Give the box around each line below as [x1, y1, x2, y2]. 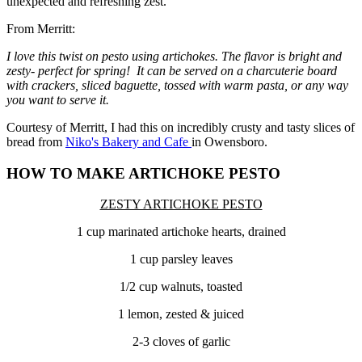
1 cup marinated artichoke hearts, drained [76, 225, 286, 239]
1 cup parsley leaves [129, 252, 233, 267]
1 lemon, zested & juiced [118, 307, 244, 322]
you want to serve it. [6, 92, 109, 107]
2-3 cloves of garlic [132, 335, 230, 349]
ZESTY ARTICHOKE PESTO [99, 197, 263, 212]
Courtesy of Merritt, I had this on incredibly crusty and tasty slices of [6, 120, 355, 134]
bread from [6, 134, 65, 149]
